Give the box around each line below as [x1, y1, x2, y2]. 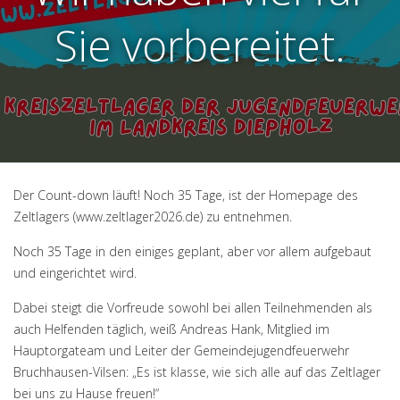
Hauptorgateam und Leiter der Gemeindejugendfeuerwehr [13, 342, 349, 359]
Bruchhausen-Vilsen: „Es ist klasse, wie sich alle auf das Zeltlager [13, 363, 380, 380]
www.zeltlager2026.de [76, 208, 200, 225]
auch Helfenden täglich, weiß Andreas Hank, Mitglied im [13, 321, 329, 337]
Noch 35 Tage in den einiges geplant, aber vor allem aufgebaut [13, 243, 371, 260]
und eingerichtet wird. [13, 264, 137, 281]
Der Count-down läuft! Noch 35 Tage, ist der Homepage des [13, 187, 358, 204]
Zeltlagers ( [13, 208, 76, 225]
